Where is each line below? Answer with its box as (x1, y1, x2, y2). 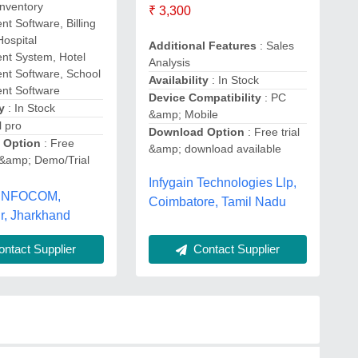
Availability (148, 74, 209, 86)
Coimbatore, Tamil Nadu (148, 194, 286, 209)
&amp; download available (148, 142, 281, 155)
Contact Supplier (189, 242, 280, 256)
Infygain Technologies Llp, (148, 175, 296, 189)
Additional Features (148, 39, 257, 52)
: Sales (256, 39, 294, 52)
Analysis (148, 56, 190, 69)
